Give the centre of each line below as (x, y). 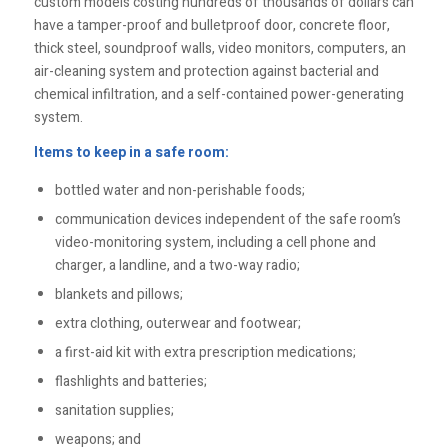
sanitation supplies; (114, 411)
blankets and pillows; (118, 295)
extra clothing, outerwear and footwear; (177, 324)
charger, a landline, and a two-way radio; (178, 266)
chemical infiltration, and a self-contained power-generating (218, 95)
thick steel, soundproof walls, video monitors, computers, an (219, 49)
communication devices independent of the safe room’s (227, 220)
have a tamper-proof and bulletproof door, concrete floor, (211, 26)
